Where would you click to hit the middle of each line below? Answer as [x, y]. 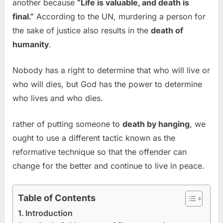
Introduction [49, 213]
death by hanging [156, 124]
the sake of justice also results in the [82, 31]
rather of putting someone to [67, 124]
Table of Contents [57, 198]
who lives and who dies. [58, 98]
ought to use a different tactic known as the [94, 138]
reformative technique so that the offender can [100, 152]
